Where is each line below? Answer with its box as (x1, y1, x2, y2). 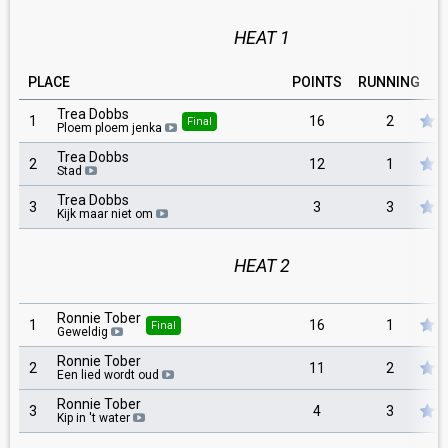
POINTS (292, 74, 342, 90)
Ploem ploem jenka (57, 121, 162, 135)
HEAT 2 (234, 255, 290, 276)
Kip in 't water (57, 411, 130, 425)
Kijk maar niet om (57, 207, 153, 221)
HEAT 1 (234, 27, 290, 48)
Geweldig (57, 325, 108, 339)
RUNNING (358, 74, 420, 90)
